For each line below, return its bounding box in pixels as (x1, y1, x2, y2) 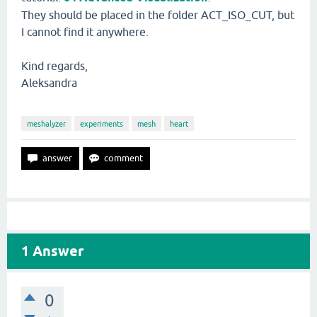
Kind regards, (21, 59, 88, 72)
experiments (80, 120, 123, 128)
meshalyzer (27, 120, 66, 128)
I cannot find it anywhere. (21, 25, 151, 38)
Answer (29, 243, 83, 260)
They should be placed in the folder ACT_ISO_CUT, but (21, 8, 294, 21)
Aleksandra (21, 76, 80, 89)
